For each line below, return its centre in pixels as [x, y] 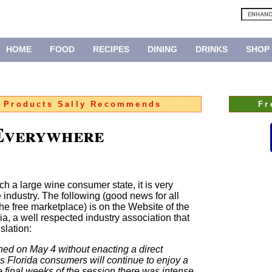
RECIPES [111, 49]
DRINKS [211, 49]
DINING [162, 49]
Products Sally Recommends [83, 104]
